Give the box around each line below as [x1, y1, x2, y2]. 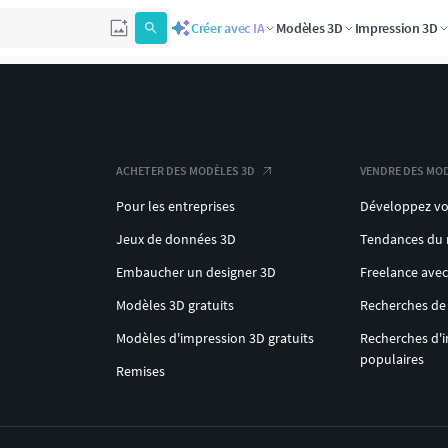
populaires [360, 350, 424, 368]
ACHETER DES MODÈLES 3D [116, 163, 255, 178]
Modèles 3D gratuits [116, 296, 234, 314]
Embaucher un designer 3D [116, 263, 276, 281]
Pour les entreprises [116, 197, 235, 215]
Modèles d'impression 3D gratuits [116, 329, 314, 347]
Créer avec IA [190, 19, 265, 37]
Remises [116, 362, 165, 380]
